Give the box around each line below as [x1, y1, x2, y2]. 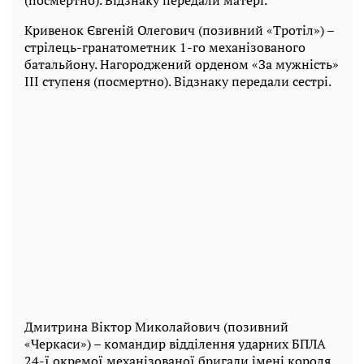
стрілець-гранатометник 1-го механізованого [24, 38, 305, 57]
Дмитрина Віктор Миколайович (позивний [24, 318, 288, 336]
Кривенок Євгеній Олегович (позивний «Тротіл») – [24, 21, 334, 40]
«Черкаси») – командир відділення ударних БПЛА [24, 335, 326, 353]
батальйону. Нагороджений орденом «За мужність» [24, 55, 339, 74]
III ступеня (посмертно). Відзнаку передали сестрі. [24, 72, 331, 91]
